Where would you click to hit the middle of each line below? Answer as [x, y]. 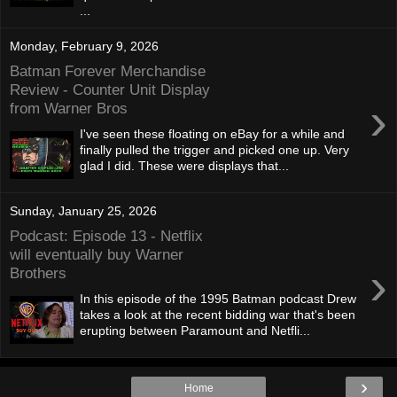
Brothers [38, 273]
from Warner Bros [69, 109]
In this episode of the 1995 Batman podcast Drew [218, 298]
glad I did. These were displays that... [185, 165]
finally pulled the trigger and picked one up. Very [215, 149]
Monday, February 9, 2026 [84, 46]
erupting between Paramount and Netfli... [195, 330]
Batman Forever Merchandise [108, 71]
